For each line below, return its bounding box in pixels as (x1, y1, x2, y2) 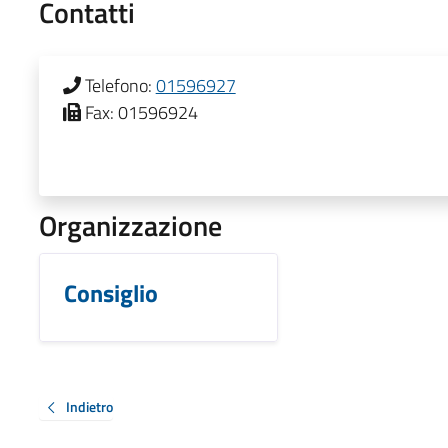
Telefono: (84, 71, 152, 99)
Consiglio (63, 274, 158, 311)
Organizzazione (38, 203, 222, 247)
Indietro (65, 395, 113, 417)
